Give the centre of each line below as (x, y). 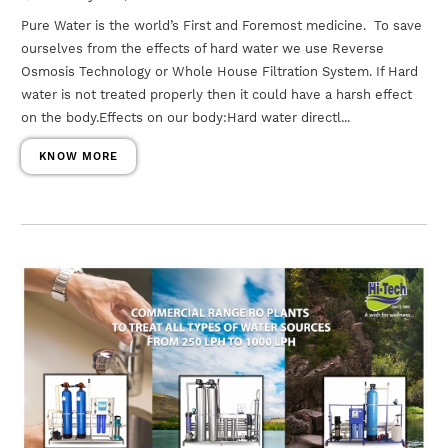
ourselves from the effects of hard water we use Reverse (203, 48)
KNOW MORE (79, 156)
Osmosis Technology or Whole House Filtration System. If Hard (220, 71)
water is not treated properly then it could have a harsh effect (217, 94)
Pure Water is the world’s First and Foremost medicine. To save (222, 25)
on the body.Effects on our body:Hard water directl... (186, 117)
